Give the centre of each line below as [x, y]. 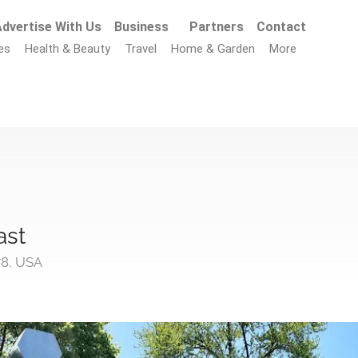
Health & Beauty [68, 49]
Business [142, 27]
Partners [217, 27]
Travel [141, 49]
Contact [282, 27]
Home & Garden [213, 49]
